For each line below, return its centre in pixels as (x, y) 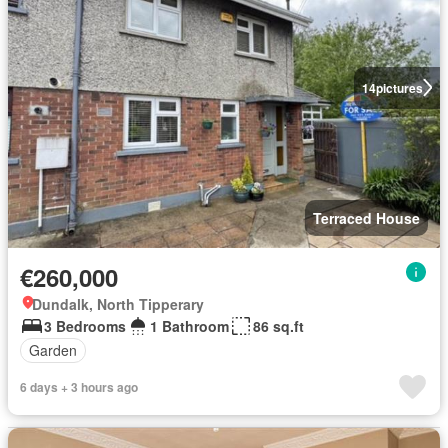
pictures (399, 87)
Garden (53, 350)
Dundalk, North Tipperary (118, 303)
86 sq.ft (278, 325)
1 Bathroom (189, 325)
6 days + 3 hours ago (79, 386)
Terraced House (366, 217)
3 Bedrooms (85, 325)
